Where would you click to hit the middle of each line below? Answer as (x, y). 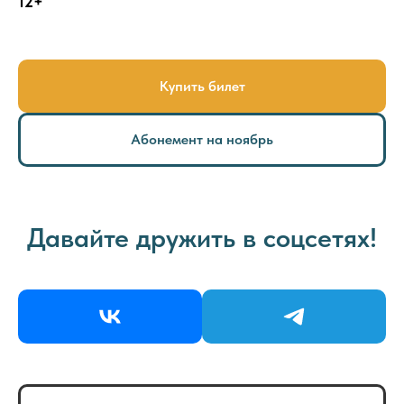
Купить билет (202, 86)
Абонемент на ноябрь (202, 140)
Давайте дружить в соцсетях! (202, 238)
